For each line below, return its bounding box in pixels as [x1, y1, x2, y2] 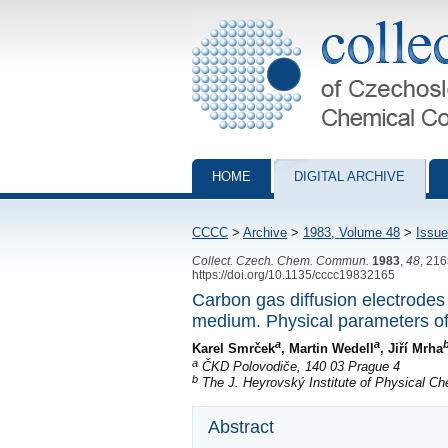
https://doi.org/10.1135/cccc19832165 [192, 268, 395, 281]
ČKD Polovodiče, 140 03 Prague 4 [198, 359, 400, 375]
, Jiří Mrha [380, 340, 443, 356]
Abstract [208, 417, 274, 438]
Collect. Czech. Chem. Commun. [192, 254, 369, 267]
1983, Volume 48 [303, 225, 400, 240]
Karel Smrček [192, 340, 275, 356]
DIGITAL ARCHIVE [294, 169, 405, 184]
